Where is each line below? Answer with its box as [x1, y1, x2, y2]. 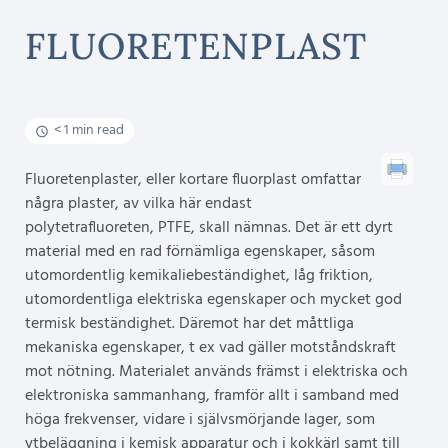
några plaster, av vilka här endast [25, 191, 252, 217]
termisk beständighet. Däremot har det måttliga [25, 311, 354, 337]
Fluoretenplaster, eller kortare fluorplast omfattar [25, 167, 361, 193]
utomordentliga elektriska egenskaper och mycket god [25, 287, 402, 313]
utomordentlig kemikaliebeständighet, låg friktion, [25, 263, 373, 289]
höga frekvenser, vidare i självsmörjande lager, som [25, 407, 375, 433]
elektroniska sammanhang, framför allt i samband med [25, 383, 399, 409]
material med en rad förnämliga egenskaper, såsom [25, 239, 375, 265]
